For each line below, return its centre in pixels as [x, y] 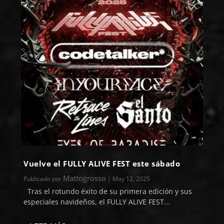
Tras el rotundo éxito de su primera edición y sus [108, 191]
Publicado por [43, 179]
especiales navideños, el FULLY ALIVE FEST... [97, 202]
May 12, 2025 [131, 179]
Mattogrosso [85, 178]
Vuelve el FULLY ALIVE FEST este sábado [102, 164]
